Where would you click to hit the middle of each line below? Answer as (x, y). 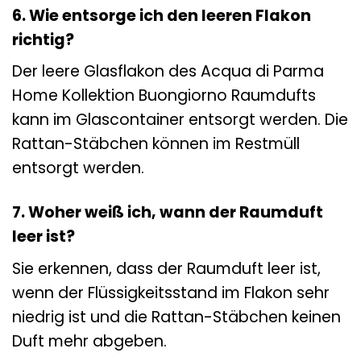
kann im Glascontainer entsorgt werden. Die (180, 120)
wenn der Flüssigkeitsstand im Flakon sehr (171, 293)
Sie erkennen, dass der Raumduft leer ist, (166, 268)
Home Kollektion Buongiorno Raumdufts (164, 96)
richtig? (43, 39)
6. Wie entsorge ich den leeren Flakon (162, 15)
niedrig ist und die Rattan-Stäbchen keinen (176, 317)
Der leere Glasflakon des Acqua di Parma (168, 72)
